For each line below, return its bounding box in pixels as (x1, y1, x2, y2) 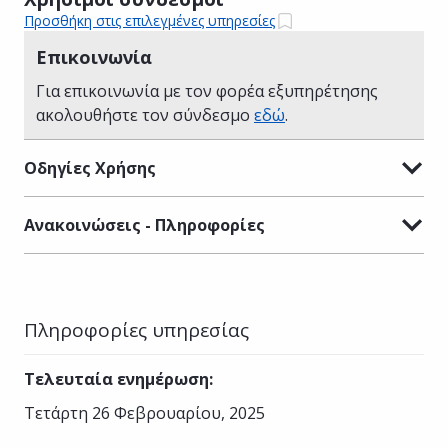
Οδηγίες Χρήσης (24, 156, 156, 179)
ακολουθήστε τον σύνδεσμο (36, 103, 254, 126)
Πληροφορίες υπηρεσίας (24, 316, 249, 343)
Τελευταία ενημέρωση (24, 367, 209, 390)
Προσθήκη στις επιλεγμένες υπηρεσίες (24, 11, 275, 31)
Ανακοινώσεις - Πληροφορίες (24, 213, 265, 236)
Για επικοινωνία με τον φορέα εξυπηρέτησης (36, 79, 378, 102)
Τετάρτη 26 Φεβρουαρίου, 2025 (24, 401, 265, 424)
